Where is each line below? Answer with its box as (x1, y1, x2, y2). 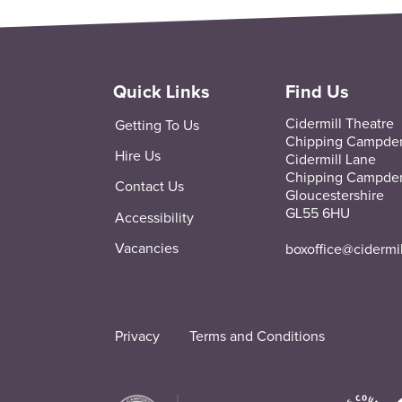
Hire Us (114, 149, 161, 164)
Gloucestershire (285, 188, 385, 204)
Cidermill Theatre (285, 117, 395, 132)
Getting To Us (114, 118, 199, 133)
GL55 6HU (285, 206, 351, 222)
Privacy (114, 328, 160, 344)
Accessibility (114, 210, 194, 225)
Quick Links (113, 83, 211, 102)
